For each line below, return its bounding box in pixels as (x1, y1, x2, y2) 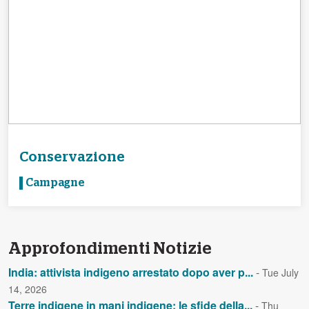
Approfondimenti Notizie (8, 241, 212, 258)
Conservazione (19, 150, 125, 165)
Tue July (262, 266, 299, 280)
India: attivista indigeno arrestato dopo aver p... (8, 264, 253, 281)
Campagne (26, 177, 85, 189)
